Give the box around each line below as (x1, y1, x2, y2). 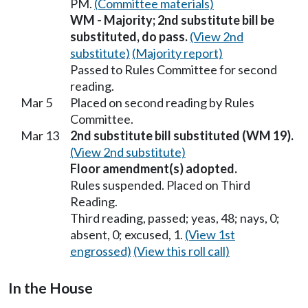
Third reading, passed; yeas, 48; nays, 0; (70, 210, 280, 225)
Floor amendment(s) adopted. (70, 160, 237, 176)
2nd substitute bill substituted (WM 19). (70, 127, 294, 143)
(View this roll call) (133, 243, 230, 258)
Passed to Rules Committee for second (70, 61, 277, 77)
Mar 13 (21, 127, 59, 143)
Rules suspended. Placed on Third (70, 177, 250, 192)
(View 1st (185, 226, 235, 242)
